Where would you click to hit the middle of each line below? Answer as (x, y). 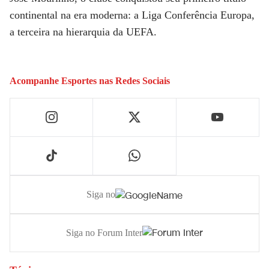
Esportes (79, 80)
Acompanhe (35, 80)
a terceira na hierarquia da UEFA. (83, 32)
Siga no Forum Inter (104, 232)
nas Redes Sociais (133, 80)
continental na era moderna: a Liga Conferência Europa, (132, 15)
